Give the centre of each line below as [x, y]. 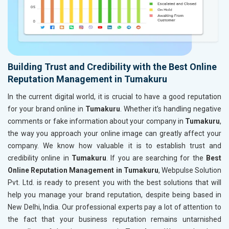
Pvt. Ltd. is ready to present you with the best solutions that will [114, 182]
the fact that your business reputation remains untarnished [114, 219]
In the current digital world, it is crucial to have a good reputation [114, 96]
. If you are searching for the [156, 158]
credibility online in [40, 158]
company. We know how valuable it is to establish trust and [114, 145]
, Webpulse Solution [190, 170]
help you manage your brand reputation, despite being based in [114, 194]
